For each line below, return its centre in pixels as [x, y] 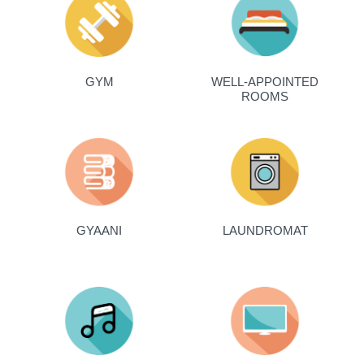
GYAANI [99, 231]
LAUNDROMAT [265, 231]
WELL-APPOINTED [265, 81]
